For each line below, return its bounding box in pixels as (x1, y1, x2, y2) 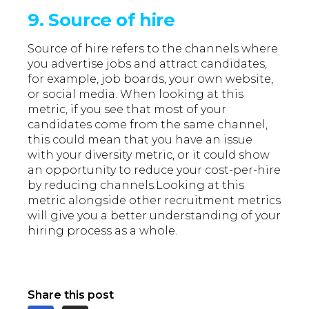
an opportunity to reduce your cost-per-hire (28, 163, 281, 177)
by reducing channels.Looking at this (28, 179, 245, 192)
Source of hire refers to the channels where (28, 42, 279, 56)
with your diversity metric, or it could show (28, 148, 270, 162)
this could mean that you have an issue (28, 133, 253, 147)
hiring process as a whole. (28, 224, 178, 238)
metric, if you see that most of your (28, 103, 227, 117)
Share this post (28, 288, 114, 302)
